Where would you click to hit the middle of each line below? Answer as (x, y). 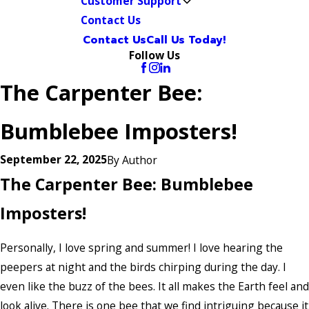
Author (140, 160)
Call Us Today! (186, 40)
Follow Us (154, 55)
